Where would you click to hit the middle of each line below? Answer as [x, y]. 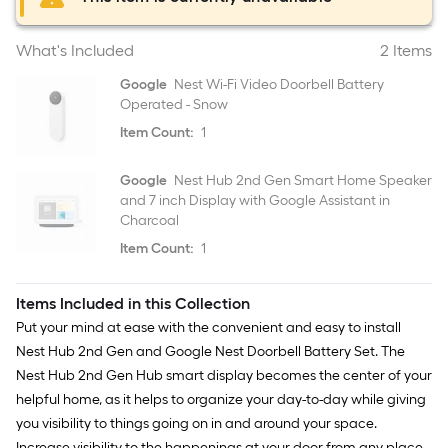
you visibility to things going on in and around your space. [196, 423]
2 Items [406, 50]
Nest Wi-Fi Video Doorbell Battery [277, 84]
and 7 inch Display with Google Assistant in [255, 200]
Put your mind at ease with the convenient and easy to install [208, 327]
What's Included [75, 50]
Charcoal [149, 220]
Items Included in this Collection [133, 303]
